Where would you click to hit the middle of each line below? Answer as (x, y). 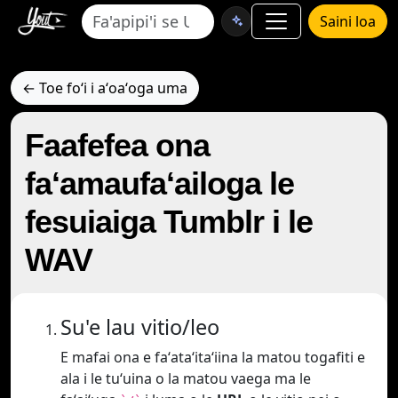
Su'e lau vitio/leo (140, 327)
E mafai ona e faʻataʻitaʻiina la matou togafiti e (213, 357)
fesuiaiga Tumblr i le (169, 222)
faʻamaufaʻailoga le (159, 183)
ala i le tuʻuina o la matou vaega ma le (186, 378)
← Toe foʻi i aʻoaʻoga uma (105, 88)
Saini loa (348, 21)
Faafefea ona (117, 145)
